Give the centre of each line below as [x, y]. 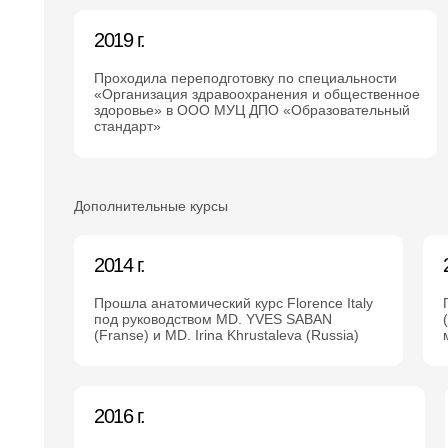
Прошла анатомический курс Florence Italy [233, 303]
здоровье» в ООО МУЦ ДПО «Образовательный [252, 110]
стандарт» [127, 126]
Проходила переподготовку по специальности [245, 78]
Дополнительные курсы [151, 206]
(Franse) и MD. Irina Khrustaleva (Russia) [226, 335]
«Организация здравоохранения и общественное [257, 94]
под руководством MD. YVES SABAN [213, 319]
